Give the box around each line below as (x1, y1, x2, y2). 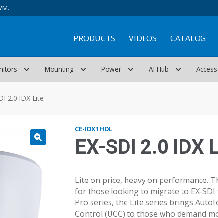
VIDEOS (128, 33, 157, 44)
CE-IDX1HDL (74, 125, 112, 134)
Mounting (45, 64, 74, 74)
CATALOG (170, 33, 206, 44)
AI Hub (148, 64, 169, 74)
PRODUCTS (73, 33, 115, 44)
